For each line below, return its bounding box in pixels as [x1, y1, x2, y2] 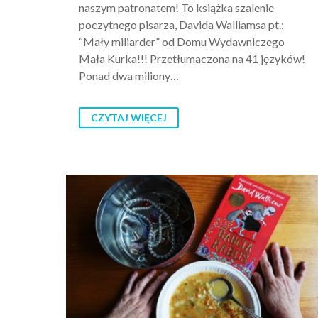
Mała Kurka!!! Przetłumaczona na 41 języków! [79, 52, 305, 66]
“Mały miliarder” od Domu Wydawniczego [79, 35, 285, 49]
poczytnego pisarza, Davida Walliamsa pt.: [79, 18, 284, 32]
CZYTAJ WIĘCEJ [91, 111, 167, 124]
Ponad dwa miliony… [79, 69, 179, 83]
